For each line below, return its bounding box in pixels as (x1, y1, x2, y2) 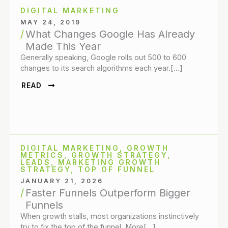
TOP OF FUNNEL (78, 165, 155, 174)
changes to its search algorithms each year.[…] (20, 64, 183, 73)
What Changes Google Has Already (25, 28, 195, 41)
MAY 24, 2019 (20, 18, 81, 26)
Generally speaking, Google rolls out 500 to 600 (20, 53, 186, 63)
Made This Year (25, 40, 101, 53)
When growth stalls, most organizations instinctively (20, 212, 199, 221)
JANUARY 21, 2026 (20, 177, 103, 185)
